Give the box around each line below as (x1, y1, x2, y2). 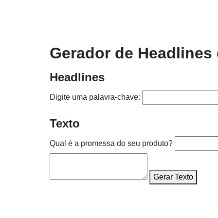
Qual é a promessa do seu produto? (50, 139, 173, 147)
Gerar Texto (153, 173, 193, 181)
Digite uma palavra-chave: (50, 93, 140, 101)
